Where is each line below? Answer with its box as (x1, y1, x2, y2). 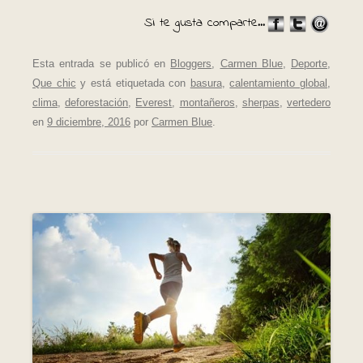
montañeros (179, 96, 235, 109)
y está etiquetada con (75, 77, 190, 90)
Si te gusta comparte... (144, 13, 265, 33)
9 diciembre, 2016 (47, 116, 130, 129)
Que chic (32, 77, 76, 90)
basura (190, 77, 222, 90)
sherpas (241, 96, 280, 109)
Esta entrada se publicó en (32, 58, 171, 70)
